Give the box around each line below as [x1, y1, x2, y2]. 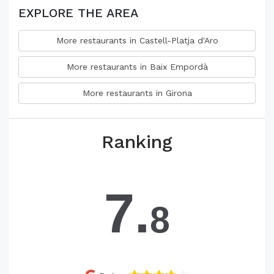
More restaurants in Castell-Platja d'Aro [56, 35, 218, 45]
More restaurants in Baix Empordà [66, 62, 208, 72]
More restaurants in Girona [82, 88, 192, 98]
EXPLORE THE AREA [18, 6, 138, 20]
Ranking [102, 131, 172, 152]
